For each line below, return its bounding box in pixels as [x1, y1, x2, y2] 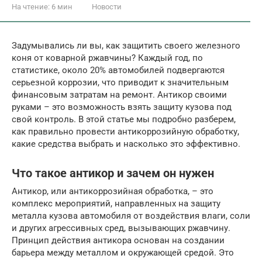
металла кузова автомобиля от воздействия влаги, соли [12, 211, 250, 221]
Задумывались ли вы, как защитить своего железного [12, 40, 240, 51]
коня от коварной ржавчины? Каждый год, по [12, 53, 203, 63]
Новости [92, 2, 122, 11]
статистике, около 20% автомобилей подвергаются [12, 65, 225, 75]
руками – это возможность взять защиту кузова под [12, 102, 232, 112]
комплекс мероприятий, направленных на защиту [12, 198, 220, 209]
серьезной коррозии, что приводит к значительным [12, 77, 229, 88]
